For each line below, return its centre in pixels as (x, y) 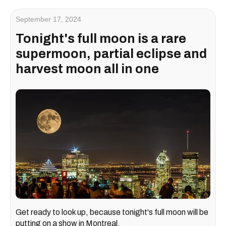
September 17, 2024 (48, 19)
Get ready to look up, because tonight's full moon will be (112, 212)
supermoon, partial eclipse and (111, 54)
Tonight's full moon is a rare (101, 39)
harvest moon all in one (87, 69)
